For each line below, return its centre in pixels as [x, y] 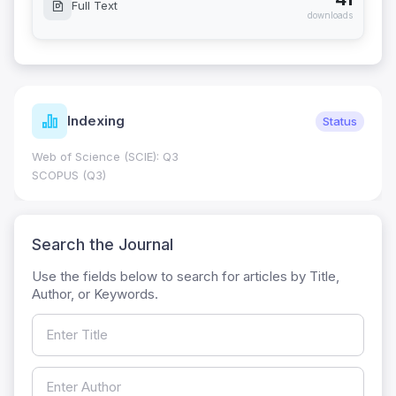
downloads [330, 15]
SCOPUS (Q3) [69, 175]
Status [340, 121]
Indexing [96, 121]
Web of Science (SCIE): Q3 [105, 157]
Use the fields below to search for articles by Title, [186, 277]
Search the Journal [103, 245]
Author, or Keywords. [95, 294]
